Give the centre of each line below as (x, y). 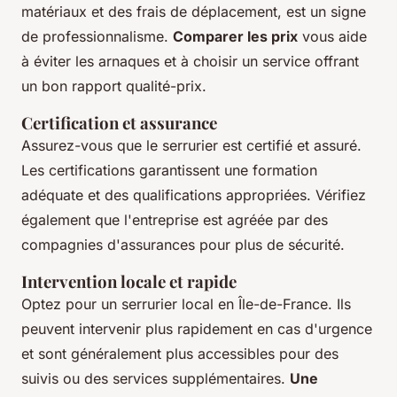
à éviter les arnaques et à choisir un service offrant (190, 62)
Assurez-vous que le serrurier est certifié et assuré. (191, 146)
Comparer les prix (235, 37)
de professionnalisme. (97, 37)
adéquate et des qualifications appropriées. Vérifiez (194, 195)
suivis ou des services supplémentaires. (156, 379)
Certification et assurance (119, 123)
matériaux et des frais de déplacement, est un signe (194, 12)
